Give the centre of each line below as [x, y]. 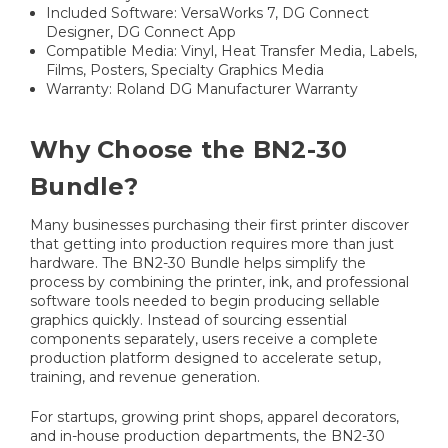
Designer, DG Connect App [141, 31]
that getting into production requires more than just [212, 243]
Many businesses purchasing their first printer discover [219, 224]
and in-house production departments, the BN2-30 [207, 435]
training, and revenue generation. [145, 376]
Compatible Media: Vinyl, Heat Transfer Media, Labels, [232, 50]
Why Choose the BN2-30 [189, 149]
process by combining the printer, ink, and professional [219, 281]
